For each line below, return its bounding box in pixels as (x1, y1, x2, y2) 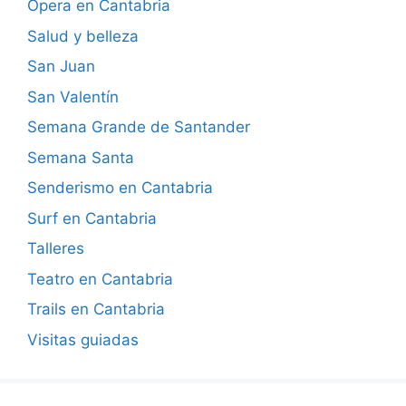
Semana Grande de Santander (27, 118, 250, 137)
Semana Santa (27, 148, 134, 167)
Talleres (27, 239, 84, 258)
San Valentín (27, 87, 119, 106)
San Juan (27, 57, 95, 76)
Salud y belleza (27, 26, 139, 45)
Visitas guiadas (27, 330, 139, 349)
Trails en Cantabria (27, 300, 165, 319)
